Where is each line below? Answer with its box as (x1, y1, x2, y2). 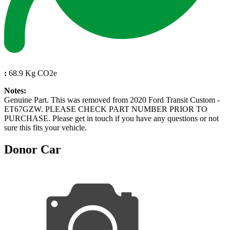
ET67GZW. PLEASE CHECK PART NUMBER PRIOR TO (4, 104, 207, 113)
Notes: (4, 86, 26, 95)
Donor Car (4, 142, 61, 156)
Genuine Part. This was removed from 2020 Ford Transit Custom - (4, 95, 220, 104)
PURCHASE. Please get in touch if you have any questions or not (4, 113, 219, 123)
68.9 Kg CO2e (7, 68, 57, 78)
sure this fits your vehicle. (4, 123, 87, 132)
